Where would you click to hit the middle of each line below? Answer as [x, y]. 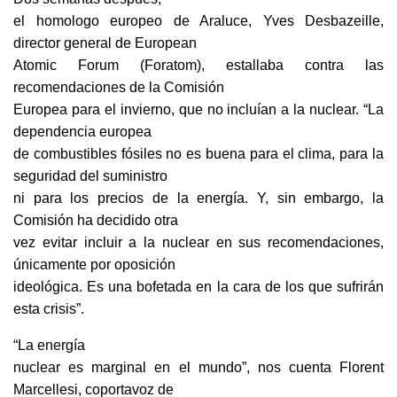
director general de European [105, 43]
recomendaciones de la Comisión [119, 88]
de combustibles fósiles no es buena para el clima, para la [198, 154]
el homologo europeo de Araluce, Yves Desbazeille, [198, 21]
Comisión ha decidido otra [96, 221]
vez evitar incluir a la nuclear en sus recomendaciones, [198, 243]
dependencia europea [82, 132]
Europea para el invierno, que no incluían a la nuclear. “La [198, 110]
